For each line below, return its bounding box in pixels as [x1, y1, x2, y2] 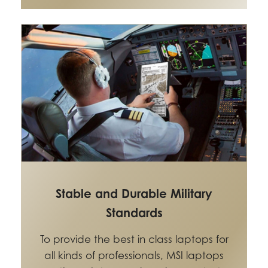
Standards [105, 205, 163, 221]
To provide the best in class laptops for [39, 233, 229, 246]
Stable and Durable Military [56, 186, 212, 202]
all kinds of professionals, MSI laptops [44, 249, 224, 262]
